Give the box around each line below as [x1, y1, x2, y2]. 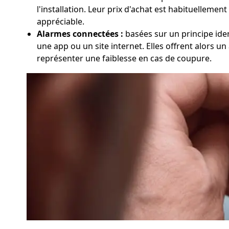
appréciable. [37, 16, 84, 27]
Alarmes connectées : [37, 28, 123, 39]
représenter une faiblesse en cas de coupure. [37, 53, 212, 64]
